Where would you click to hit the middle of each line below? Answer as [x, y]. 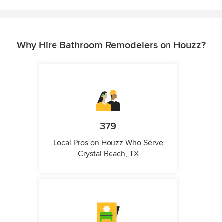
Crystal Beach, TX [108, 154]
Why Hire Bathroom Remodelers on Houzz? [111, 45]
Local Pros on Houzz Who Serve [108, 143]
